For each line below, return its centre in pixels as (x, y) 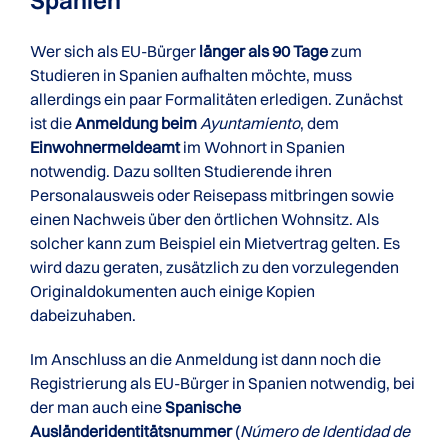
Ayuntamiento (250, 123)
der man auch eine (97, 407)
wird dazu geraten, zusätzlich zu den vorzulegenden (214, 267)
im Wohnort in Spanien (262, 147)
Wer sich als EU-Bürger (114, 51)
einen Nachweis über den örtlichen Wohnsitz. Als (204, 219)
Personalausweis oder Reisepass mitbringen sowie (212, 195)
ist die (52, 123)
